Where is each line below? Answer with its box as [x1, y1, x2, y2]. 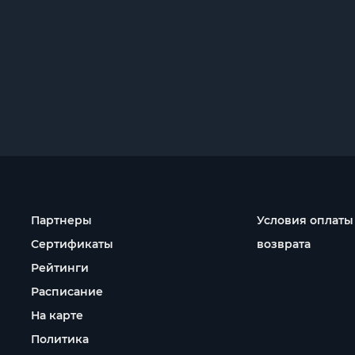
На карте [31, 308, 83, 323]
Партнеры [31, 213, 92, 227]
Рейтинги [31, 261, 89, 275]
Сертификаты [31, 237, 113, 251]
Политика [31, 332, 89, 346]
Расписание [31, 284, 103, 299]
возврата [257, 237, 311, 251]
